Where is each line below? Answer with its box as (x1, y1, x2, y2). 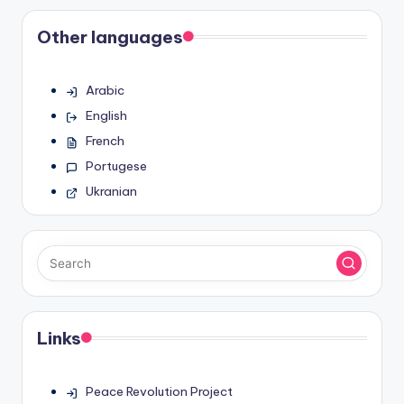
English (85, 107, 127, 124)
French (85, 133, 124, 150)
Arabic (85, 82, 124, 99)
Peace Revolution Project (85, 383, 233, 400)
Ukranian (85, 183, 137, 200)
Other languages (37, 26, 183, 49)
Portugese (85, 158, 147, 175)
